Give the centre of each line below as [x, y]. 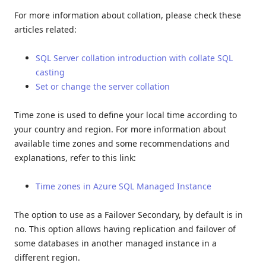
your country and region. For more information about [120, 129]
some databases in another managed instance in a [115, 243]
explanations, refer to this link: [75, 157]
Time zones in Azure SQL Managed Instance [123, 186]
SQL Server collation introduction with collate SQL [134, 58]
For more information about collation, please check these [128, 15]
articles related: [45, 29]
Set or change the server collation [103, 86]
